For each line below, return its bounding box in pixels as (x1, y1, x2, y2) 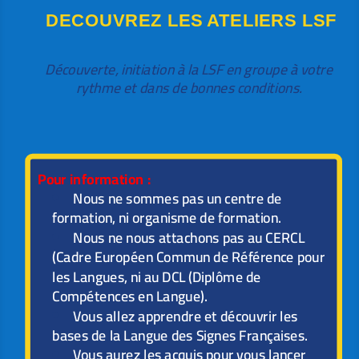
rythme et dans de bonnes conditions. (76, 74, 303, 102)
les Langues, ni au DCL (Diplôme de (52, 263, 261, 290)
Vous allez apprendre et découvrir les (73, 302, 298, 329)
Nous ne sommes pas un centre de (73, 184, 283, 212)
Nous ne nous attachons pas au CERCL (73, 224, 305, 252)
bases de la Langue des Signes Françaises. (52, 321, 309, 349)
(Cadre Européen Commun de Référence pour (52, 243, 325, 271)
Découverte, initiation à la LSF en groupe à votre (45, 55, 333, 83)
